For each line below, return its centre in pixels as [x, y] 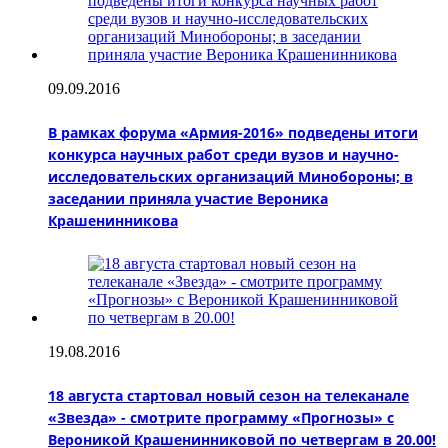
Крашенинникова [113, 220]
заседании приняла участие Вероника [188, 198]
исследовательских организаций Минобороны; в [230, 176]
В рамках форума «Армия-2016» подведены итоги [233, 132]
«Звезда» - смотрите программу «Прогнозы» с [221, 417]
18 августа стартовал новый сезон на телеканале [228, 395]
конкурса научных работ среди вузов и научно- [223, 154]
